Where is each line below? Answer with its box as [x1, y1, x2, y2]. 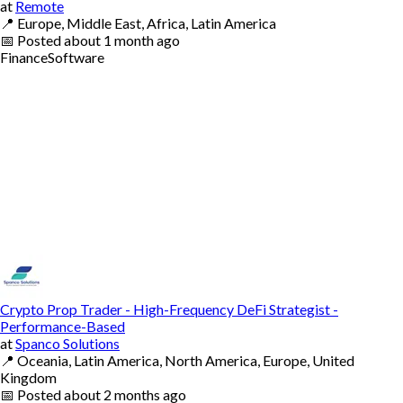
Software [48, 48, 104, 66]
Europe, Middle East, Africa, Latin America [17, 13, 276, 31]
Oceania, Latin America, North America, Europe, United [17, 351, 354, 369]
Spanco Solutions [15, 334, 120, 352]
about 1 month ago [64, 31, 180, 49]
